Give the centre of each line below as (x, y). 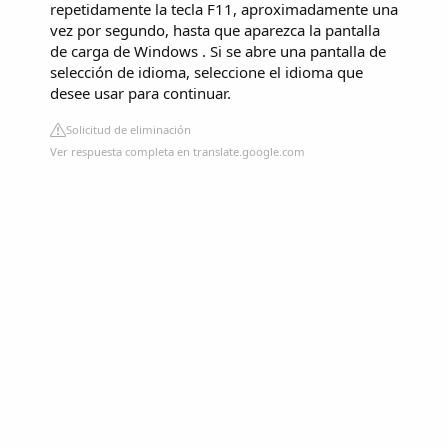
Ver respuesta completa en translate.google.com (177, 151)
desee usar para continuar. (140, 92)
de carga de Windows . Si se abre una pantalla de (218, 50)
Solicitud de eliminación (128, 129)
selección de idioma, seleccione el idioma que (206, 71)
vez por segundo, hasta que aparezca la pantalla (215, 29)
